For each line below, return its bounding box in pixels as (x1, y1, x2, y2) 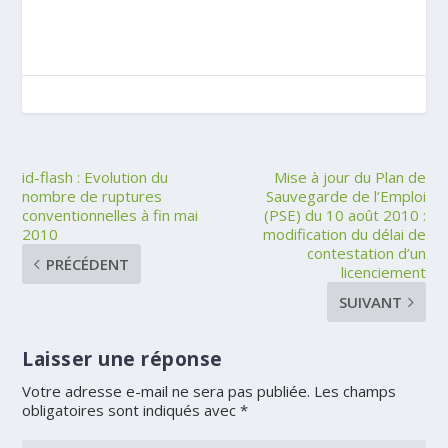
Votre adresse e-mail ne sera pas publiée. (22, 381, 311, 402)
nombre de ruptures (22, 186, 163, 207)
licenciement (340, 262, 426, 283)
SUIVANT (338, 292, 402, 313)
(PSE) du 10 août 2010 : (263, 205, 426, 226)
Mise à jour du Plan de (273, 167, 426, 188)
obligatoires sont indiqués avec (22, 400, 241, 421)
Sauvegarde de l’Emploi (265, 186, 426, 207)
